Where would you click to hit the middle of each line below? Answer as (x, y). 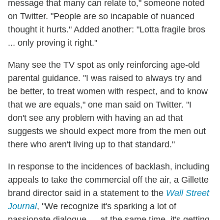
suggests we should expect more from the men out (107, 131)
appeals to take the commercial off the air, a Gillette (108, 179)
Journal (22, 206)
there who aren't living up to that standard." (91, 144)
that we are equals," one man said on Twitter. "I (100, 104)
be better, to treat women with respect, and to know (108, 91)
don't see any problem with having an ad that (95, 118)
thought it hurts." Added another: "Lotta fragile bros (107, 29)
